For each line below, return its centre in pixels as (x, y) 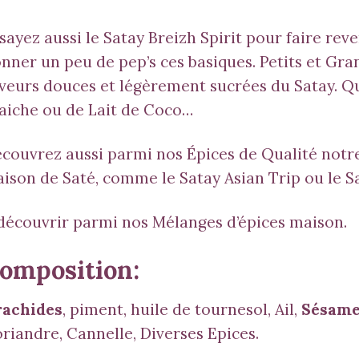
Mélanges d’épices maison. (249, 222)
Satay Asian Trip (240, 178)
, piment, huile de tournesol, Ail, (182, 310)
